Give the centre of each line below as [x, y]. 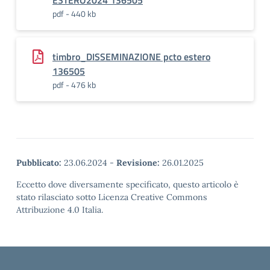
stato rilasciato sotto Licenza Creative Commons [112, 197]
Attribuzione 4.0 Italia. [60, 210]
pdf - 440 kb [74, 14]
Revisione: [138, 163]
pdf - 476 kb [74, 85]
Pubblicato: [39, 163]
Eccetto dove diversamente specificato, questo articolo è [127, 184]
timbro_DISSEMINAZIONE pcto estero [131, 57]
